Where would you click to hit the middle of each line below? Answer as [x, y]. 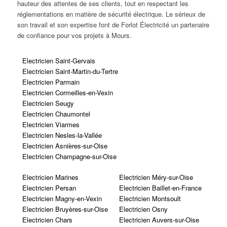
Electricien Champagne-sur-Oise [69, 156]
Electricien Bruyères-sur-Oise [65, 209]
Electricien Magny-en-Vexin [62, 198]
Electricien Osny [143, 209]
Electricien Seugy [48, 103]
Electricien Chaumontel [56, 113]
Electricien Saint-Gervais [59, 60]
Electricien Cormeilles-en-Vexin [67, 92]
